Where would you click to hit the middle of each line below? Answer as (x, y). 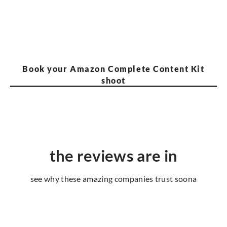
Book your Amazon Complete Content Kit (113, 68)
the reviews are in (113, 156)
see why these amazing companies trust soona (113, 179)
